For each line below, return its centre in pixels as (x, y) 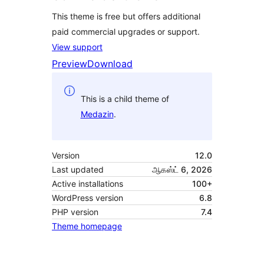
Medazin (97, 114)
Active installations (88, 184)
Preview (70, 64)
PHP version (75, 212)
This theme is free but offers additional (126, 16)
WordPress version (88, 198)
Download (110, 64)
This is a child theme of (125, 98)
